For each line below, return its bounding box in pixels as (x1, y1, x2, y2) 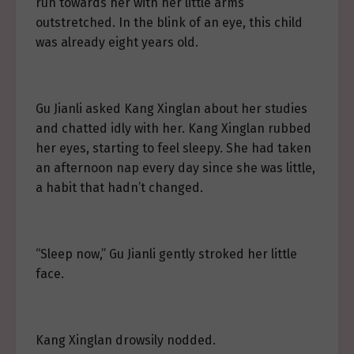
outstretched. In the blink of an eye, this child (36, 15, 303, 30)
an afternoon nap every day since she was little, (36, 160, 315, 175)
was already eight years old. (36, 35, 198, 50)
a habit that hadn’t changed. (36, 180, 203, 195)
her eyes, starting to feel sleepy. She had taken (36, 141, 311, 156)
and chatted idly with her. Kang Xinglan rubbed (36, 121, 311, 136)
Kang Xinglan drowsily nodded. (36, 333, 216, 348)
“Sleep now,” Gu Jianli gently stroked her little (36, 247, 297, 262)
